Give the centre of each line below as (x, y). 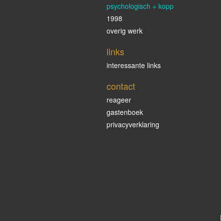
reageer (119, 100)
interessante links (134, 65)
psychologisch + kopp (140, 6)
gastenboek (125, 112)
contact (121, 86)
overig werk (125, 31)
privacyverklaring (133, 124)
